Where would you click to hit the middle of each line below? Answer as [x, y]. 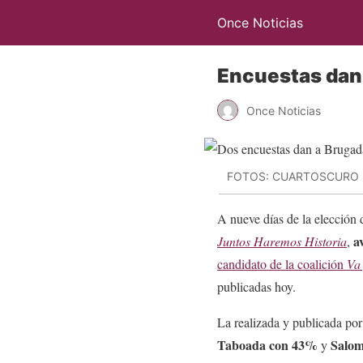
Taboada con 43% [267, 344]
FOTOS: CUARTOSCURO [293, 177]
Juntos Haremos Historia [282, 241]
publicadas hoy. [256, 286]
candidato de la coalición [282, 263]
